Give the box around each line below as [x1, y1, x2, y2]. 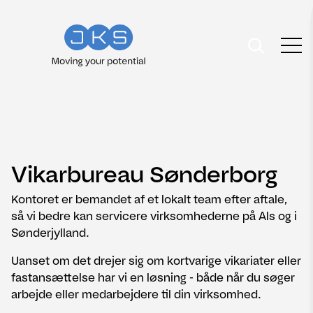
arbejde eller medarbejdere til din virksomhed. [11, 287, 261, 301]
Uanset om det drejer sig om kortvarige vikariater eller [11, 254, 301, 268]
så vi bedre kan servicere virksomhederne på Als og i [11, 209, 297, 223]
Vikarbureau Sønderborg [11, 159, 277, 188]
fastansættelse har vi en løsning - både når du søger [11, 270, 295, 284]
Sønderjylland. [11, 226, 89, 240]
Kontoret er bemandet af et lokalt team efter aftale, [11, 192, 287, 206]
